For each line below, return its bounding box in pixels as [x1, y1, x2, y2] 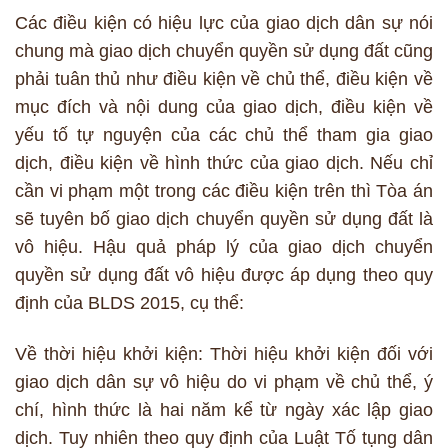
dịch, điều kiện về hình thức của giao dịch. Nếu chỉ [15, 153, 433, 174]
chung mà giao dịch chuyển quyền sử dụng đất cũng [15, 41, 433, 62]
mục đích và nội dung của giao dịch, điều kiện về [15, 97, 433, 118]
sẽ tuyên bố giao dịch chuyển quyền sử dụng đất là [15, 209, 433, 230]
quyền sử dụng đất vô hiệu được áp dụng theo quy [15, 265, 433, 286]
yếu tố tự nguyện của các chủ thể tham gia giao [15, 125, 433, 146]
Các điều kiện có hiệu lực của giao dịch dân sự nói [15, 13, 433, 34]
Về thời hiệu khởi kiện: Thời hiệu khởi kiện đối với [15, 344, 433, 365]
